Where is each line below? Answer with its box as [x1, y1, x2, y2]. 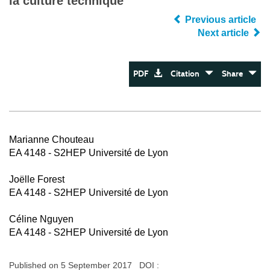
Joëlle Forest [9, 174, 64, 184]
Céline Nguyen [9, 214, 74, 224]
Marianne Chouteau [9, 134, 94, 145]
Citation [171, 69, 205, 79]
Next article [198, 28, 251, 38]
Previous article [183, 14, 259, 25]
